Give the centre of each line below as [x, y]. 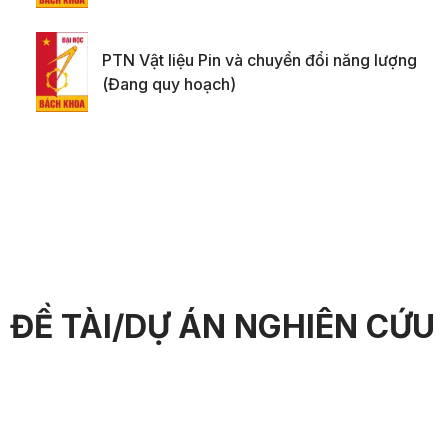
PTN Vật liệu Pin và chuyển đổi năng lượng [259, 60]
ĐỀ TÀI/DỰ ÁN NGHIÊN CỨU [222, 326]
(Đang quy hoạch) [169, 84]
